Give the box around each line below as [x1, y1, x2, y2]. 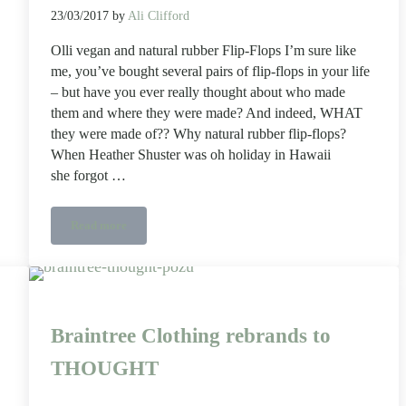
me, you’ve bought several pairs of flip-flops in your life [50, 63, 370, 81]
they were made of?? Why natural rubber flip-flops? [50, 126, 346, 143]
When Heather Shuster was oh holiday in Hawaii [50, 147, 331, 164]
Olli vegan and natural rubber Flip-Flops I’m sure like [50, 43, 356, 60]
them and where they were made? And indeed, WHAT [50, 105, 362, 122]
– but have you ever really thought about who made [50, 84, 345, 101]
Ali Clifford [127, 8, 189, 24]
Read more [70, 219, 127, 233]
